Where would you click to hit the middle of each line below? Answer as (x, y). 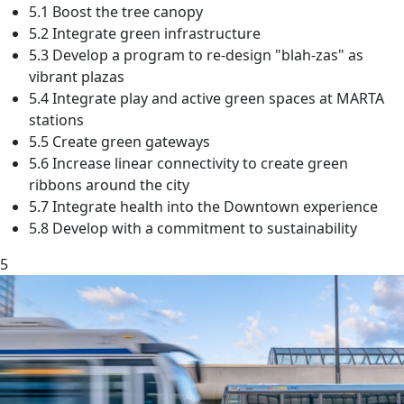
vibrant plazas (77, 77)
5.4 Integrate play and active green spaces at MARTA (207, 99)
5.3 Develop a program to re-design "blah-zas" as (196, 55)
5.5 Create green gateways (119, 142)
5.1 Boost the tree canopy (116, 12)
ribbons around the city (109, 185)
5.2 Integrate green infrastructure (145, 34)
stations (56, 120)
